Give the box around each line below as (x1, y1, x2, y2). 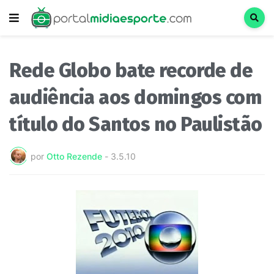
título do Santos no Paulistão (9, 113, 262, 136)
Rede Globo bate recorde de (9, 59, 253, 82)
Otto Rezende (46, 150, 102, 161)
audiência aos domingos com (9, 86, 261, 109)
